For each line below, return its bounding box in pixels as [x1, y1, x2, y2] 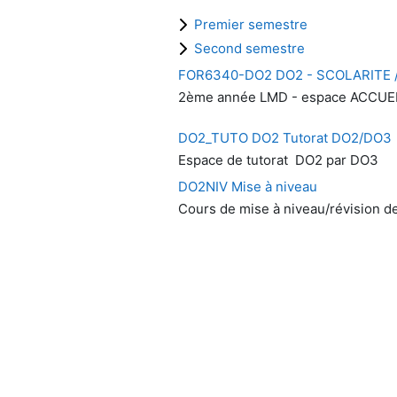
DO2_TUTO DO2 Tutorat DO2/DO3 [177, 129, 392, 146]
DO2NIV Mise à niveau [177, 178, 317, 195]
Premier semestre [193, 16, 307, 33]
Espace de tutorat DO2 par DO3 [177, 152, 378, 168]
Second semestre [193, 40, 305, 57]
